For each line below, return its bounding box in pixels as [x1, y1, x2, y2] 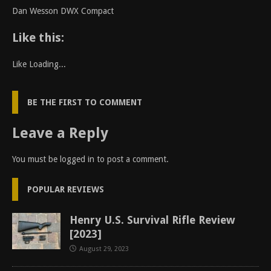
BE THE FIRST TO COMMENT [27, 97, 142, 107]
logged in [60, 154, 94, 164]
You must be [12, 154, 60, 164]
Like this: [12, 30, 64, 45]
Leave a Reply [12, 125, 108, 142]
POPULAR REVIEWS [27, 184, 104, 194]
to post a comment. [94, 154, 169, 164]
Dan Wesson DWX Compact [12, 6, 114, 16]
